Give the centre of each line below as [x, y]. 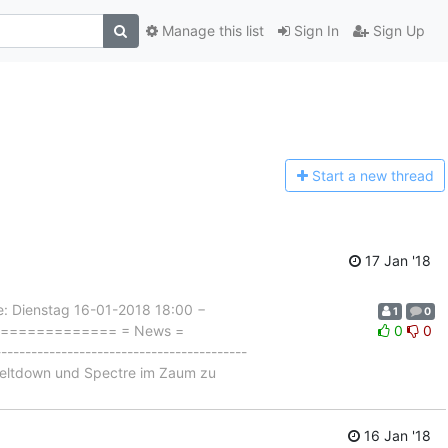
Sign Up [396, 31]
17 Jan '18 [396, 260]
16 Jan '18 [395, 436]
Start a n [339, 176]
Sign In [314, 31]
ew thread [400, 176]
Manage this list [210, 31]
